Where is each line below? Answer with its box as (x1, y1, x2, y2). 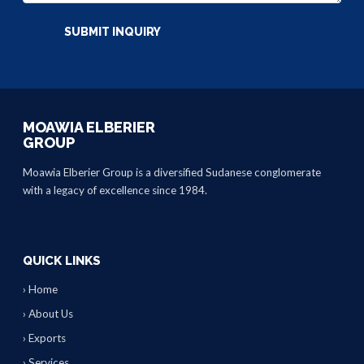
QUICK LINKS (23, 253, 101, 268)
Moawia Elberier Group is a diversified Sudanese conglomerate (23, 166, 321, 179)
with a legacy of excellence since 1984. (23, 184, 207, 197)
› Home (23, 283, 58, 296)
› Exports (23, 331, 66, 344)
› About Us (23, 307, 73, 320)
